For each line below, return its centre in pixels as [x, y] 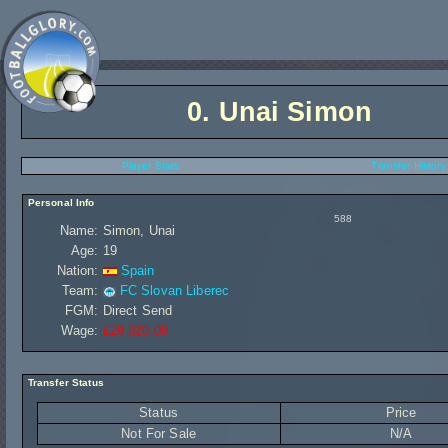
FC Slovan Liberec [174, 290]
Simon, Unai [139, 230]
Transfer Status [64, 382]
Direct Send [137, 310]
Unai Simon [295, 112]
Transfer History [408, 165]
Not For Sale [158, 433]
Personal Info [59, 202]
